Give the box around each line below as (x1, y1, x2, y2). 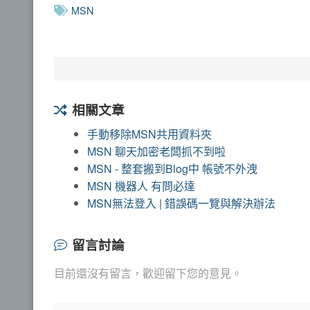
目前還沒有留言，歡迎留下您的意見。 (54, 264, 242, 281)
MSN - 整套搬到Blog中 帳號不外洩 (87, 160, 257, 176)
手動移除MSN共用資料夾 (87, 125, 212, 142)
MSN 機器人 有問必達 (87, 177, 195, 194)
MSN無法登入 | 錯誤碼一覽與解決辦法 (87, 194, 275, 211)
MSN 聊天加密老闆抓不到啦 (87, 143, 226, 159)
